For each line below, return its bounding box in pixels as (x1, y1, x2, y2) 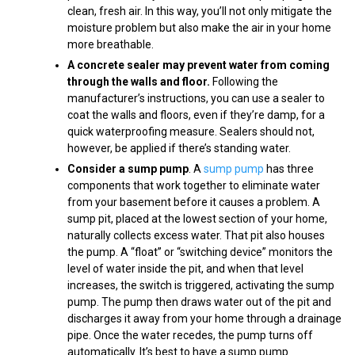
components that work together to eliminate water (67, 178, 320, 192)
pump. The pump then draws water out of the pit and (67, 295, 331, 308)
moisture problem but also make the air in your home (67, 21, 331, 34)
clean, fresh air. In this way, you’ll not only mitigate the (67, 4, 332, 17)
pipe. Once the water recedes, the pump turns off (67, 328, 313, 342)
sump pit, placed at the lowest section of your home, (67, 212, 327, 225)
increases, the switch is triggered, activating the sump (67, 278, 334, 292)
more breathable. (67, 37, 154, 51)
